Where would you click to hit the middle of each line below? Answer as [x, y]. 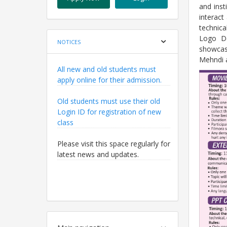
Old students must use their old [109, 98]
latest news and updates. [98, 152]
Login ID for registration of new [109, 109]
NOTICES [69, 42]
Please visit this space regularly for [114, 141]
